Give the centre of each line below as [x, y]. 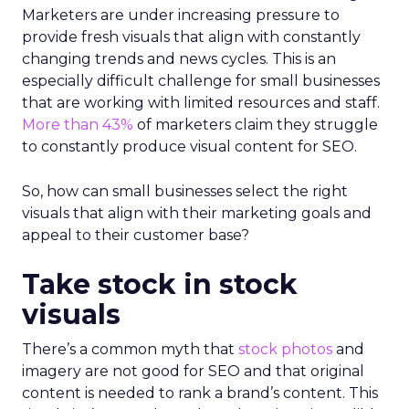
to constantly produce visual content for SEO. [189, 146]
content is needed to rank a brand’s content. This [200, 393]
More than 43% [78, 124]
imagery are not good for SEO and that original [193, 371]
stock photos [285, 349]
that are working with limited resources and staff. [201, 102]
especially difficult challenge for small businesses [201, 80]
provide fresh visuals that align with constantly [191, 37]
